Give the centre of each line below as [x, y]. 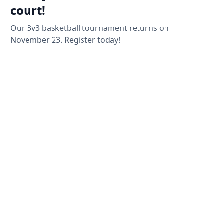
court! [28, 10]
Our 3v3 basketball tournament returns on [90, 28]
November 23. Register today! [66, 40]
